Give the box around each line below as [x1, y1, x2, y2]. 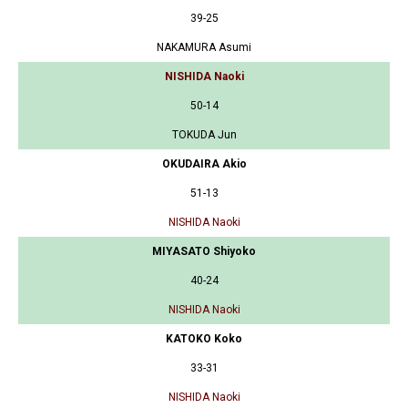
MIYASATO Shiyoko [152, 244, 256, 258]
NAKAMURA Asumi [157, 40, 251, 54]
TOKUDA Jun [171, 127, 237, 141]
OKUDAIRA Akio [161, 157, 247, 170]
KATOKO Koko [166, 331, 242, 345]
